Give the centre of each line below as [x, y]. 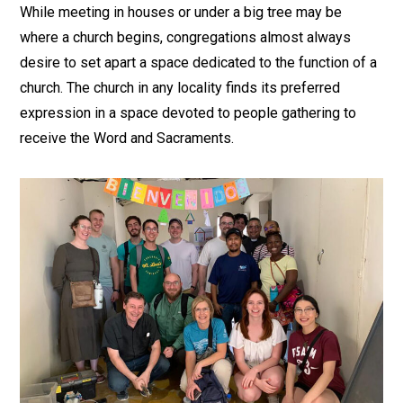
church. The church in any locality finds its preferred [180, 87]
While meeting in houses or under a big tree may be [181, 12]
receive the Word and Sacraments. [127, 138]
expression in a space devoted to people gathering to [188, 112]
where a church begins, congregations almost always [186, 37]
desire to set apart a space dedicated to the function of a [199, 62]
